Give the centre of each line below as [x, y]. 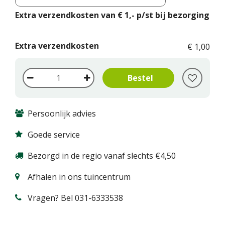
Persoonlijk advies [62, 114]
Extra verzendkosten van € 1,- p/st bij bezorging [112, 15]
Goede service [54, 135]
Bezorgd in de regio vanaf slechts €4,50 [102, 156]
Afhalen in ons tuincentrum [79, 177]
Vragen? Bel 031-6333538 [75, 198]
